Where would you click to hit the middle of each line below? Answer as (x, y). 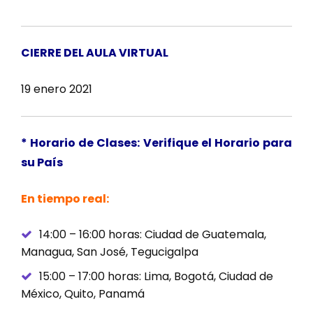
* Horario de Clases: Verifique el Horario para (156, 143)
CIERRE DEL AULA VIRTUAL (95, 53)
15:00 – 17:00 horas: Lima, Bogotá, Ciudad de (156, 277)
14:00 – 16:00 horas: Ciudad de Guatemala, (153, 235)
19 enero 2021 (57, 89)
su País (42, 163)
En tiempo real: (65, 199)
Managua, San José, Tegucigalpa (110, 252)
